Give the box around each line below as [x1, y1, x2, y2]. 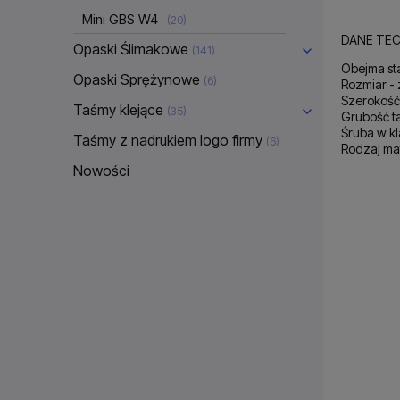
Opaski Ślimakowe [73, 39, 188, 58]
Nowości [73, 161, 129, 179]
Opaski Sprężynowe [73, 70, 200, 88]
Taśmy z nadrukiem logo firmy [73, 130, 262, 149]
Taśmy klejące [73, 100, 163, 119]
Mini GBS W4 [82, 10, 158, 28]
